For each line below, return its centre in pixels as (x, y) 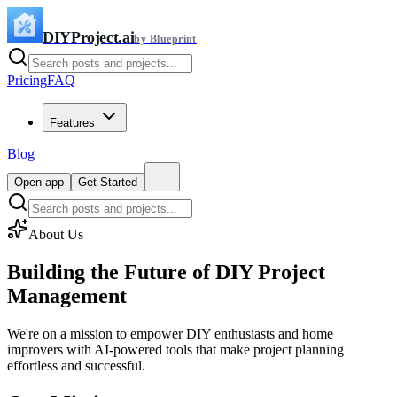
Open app (39, 182)
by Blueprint (165, 39)
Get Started (108, 182)
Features (72, 123)
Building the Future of (109, 272)
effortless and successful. (76, 365)
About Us (56, 234)
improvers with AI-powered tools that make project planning (175, 349)
